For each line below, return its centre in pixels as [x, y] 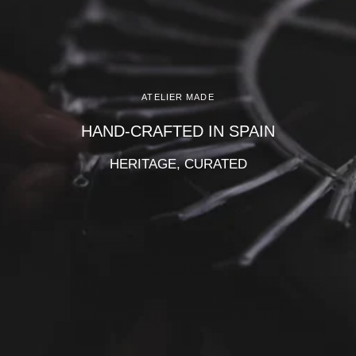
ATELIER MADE [178, 97]
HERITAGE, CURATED [178, 164]
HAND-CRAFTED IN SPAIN [178, 131]
